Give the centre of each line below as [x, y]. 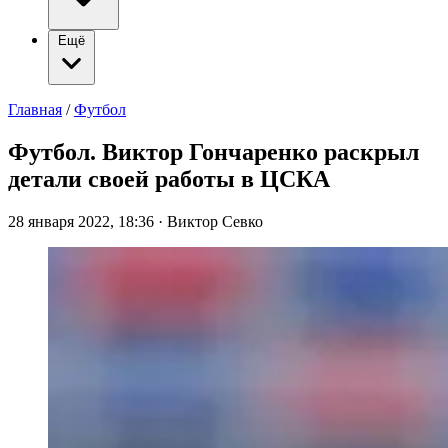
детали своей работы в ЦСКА [169, 178]
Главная [35, 109]
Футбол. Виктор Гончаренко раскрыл [213, 151]
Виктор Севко [215, 221]
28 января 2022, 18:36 [83, 221]
